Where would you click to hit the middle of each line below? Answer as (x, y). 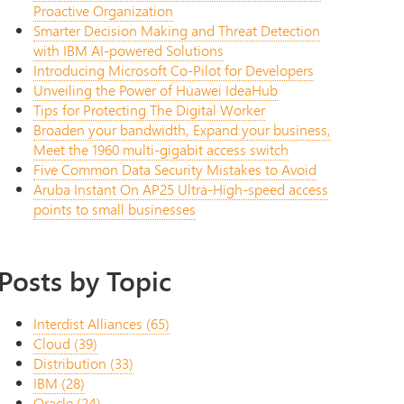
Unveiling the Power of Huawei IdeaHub (155, 90)
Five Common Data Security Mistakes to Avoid (174, 170)
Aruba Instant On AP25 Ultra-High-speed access (180, 189)
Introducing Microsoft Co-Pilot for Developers (173, 70)
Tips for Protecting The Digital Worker (149, 110)
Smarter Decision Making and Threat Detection (176, 31)
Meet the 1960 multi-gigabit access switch (161, 150)
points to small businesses (114, 209)
